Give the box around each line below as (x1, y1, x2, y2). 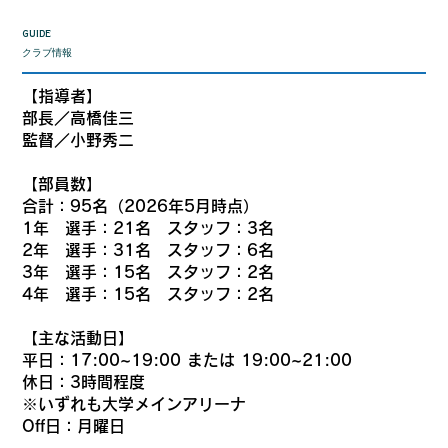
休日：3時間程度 (22, 374, 146, 391)
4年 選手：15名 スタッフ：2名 (22, 286, 307, 303)
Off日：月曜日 (22, 418, 382, 435)
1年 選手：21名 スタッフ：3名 (22, 220, 275, 237)
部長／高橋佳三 (22, 110, 135, 127)
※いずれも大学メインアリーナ (22, 396, 247, 413)
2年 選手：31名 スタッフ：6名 (22, 242, 275, 259)
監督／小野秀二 (22, 132, 135, 149)
